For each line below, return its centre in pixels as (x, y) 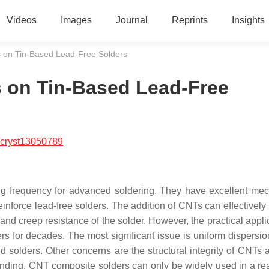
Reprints (189, 20)
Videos (21, 20)
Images (76, 20)
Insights (248, 20)
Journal (131, 20)
